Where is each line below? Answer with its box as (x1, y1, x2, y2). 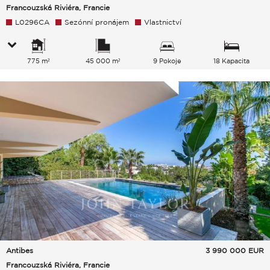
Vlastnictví (144, 18, 181, 27)
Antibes (6, 246, 33, 254)
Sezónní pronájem (64, 18, 129, 27)
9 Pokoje (152, 57, 181, 65)
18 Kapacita (213, 57, 250, 65)
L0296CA (15, 18, 49, 27)
